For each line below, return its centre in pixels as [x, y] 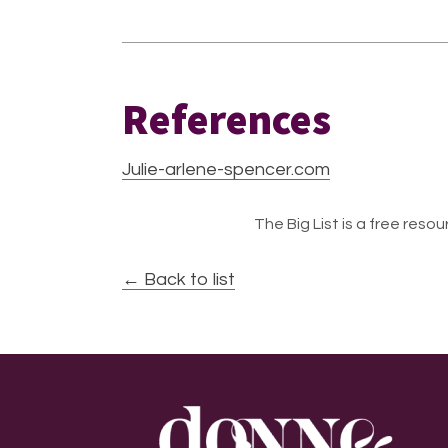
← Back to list [178, 279]
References [226, 119]
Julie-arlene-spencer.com [226, 169]
